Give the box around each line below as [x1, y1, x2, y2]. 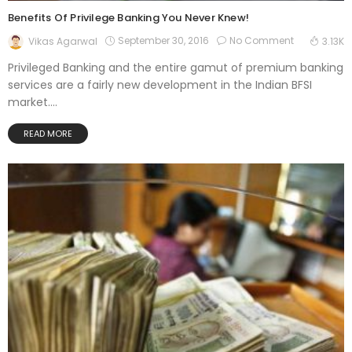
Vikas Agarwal [28, 34, 97, 48]
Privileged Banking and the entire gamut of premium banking [8, 59, 343, 75]
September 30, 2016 [118, 34, 209, 48]
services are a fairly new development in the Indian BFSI [8, 76, 312, 93]
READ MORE [24, 126, 72, 140]
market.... [8, 93, 57, 110]
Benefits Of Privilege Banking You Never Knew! [8, 10, 249, 26]
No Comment [229, 34, 294, 48]
